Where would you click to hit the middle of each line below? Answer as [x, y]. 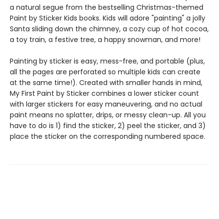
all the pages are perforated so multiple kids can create [105, 72]
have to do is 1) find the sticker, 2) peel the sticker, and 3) [108, 126]
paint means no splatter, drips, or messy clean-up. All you [108, 115]
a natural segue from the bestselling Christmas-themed [107, 7]
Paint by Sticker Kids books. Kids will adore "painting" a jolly [108, 18]
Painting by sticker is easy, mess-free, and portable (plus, [107, 61]
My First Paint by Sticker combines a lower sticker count [104, 93]
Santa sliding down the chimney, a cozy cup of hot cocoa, [109, 29]
